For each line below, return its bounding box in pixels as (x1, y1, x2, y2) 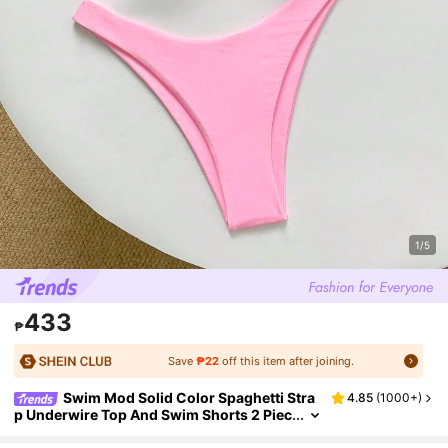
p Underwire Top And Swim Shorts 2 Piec (14, 405, 293, 423)
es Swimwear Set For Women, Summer (14, 421, 277, 439)
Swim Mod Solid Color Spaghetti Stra (63, 389, 316, 407)
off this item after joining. (218, 354, 354, 369)
